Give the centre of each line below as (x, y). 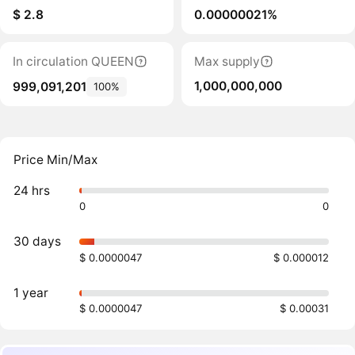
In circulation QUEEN (73, 61)
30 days (38, 242)
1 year (31, 292)
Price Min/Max (56, 160)
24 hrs (32, 190)
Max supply (227, 61)
